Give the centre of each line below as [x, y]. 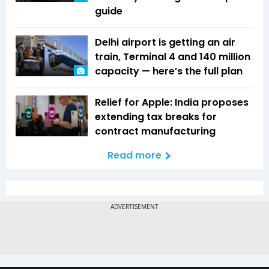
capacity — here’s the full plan [169, 71]
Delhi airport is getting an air [165, 43]
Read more [134, 156]
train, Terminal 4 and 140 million [173, 57]
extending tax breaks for [156, 117]
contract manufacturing [155, 131]
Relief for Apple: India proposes [172, 103]
